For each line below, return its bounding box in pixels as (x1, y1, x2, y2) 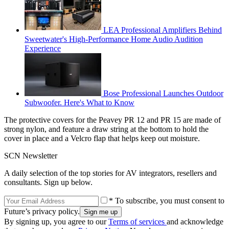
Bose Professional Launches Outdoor (103, 88, 223, 98)
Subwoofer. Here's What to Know (25, 98, 134, 107)
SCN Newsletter (4, 151, 57, 160)
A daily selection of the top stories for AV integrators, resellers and (4, 168, 217, 177)
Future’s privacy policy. (4, 207, 80, 216)
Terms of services (108, 217, 167, 226)
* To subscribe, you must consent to (109, 196, 224, 205)
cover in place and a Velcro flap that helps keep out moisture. (4, 133, 200, 143)
